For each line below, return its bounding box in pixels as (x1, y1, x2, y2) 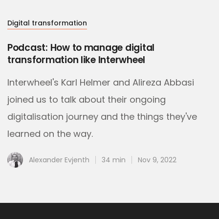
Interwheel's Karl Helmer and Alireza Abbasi (7, 76, 194, 89)
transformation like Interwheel (7, 53, 146, 67)
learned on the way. (7, 128, 93, 140)
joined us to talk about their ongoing (7, 93, 166, 106)
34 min (102, 155, 126, 165)
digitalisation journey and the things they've (7, 110, 197, 123)
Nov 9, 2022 (138, 155, 176, 165)
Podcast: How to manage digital (7, 41, 155, 55)
